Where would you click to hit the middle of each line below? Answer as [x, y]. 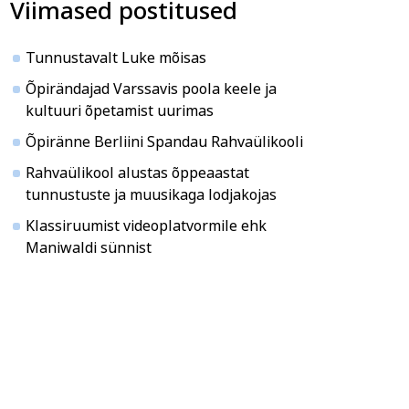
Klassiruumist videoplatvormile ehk [146, 225]
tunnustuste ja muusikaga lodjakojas [151, 194]
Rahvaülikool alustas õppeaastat [137, 173]
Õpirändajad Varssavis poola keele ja [151, 89]
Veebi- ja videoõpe [226, 53]
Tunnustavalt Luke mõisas [116, 58]
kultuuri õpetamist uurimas [120, 110]
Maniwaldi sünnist [89, 247]
